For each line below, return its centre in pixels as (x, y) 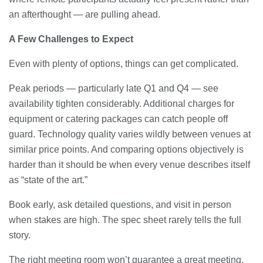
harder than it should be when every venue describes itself (129, 164)
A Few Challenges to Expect (71, 39)
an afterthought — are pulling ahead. (85, 14)
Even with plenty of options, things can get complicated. (124, 63)
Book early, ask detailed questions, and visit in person (120, 204)
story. (20, 235)
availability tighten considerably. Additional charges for (122, 103)
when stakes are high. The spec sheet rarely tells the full (125, 220)
